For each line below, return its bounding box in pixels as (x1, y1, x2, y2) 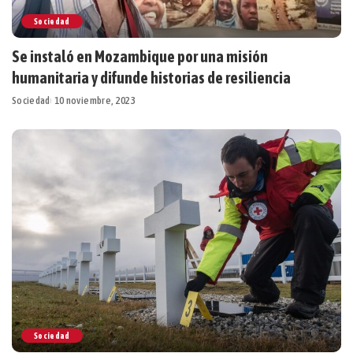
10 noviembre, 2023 (54, 95, 136, 107)
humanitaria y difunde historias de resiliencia (12, 69, 291, 87)
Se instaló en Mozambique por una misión (12, 47, 268, 66)
